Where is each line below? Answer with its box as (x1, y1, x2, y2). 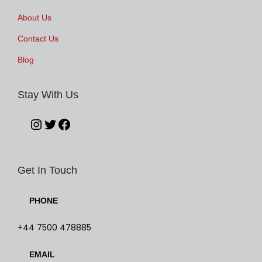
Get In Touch (18, 164, 77, 176)
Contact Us (18, 34, 58, 43)
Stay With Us (18, 89, 78, 101)
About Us (18, 13, 51, 22)
